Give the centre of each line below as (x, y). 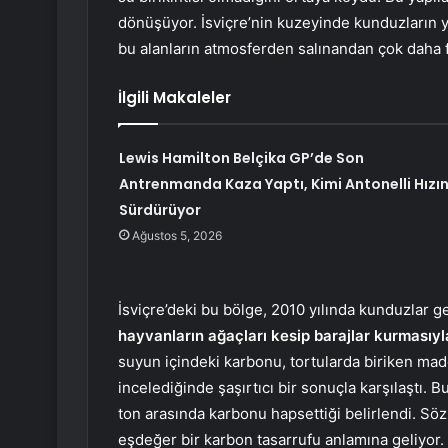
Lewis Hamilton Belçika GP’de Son (241, 158)
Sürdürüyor (159, 210)
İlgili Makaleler (174, 98)
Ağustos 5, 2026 (176, 236)
